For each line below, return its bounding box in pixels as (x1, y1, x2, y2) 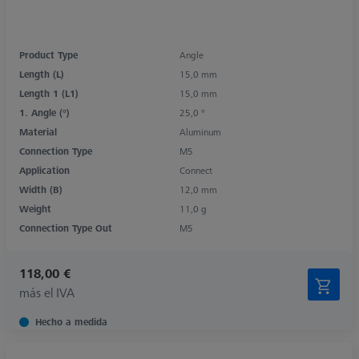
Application (19, 163, 70, 177)
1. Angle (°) (19, 105, 70, 119)
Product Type (19, 47, 78, 62)
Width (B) (19, 182, 63, 196)
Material (19, 124, 57, 139)
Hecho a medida (35, 314, 107, 329)
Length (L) (19, 67, 64, 81)
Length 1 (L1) (19, 86, 79, 100)
